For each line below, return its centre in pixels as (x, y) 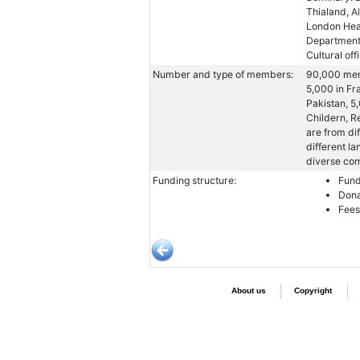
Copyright (313, 291)
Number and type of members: (223, 75)
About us (248, 291)
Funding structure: (195, 181)
